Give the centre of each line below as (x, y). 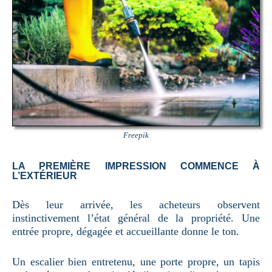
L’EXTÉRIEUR (45, 175)
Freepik (136, 135)
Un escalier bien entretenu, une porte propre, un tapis (136, 261)
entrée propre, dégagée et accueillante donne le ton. (126, 231)
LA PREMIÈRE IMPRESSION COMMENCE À (136, 166)
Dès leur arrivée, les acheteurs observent (136, 204)
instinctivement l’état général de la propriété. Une (136, 218)
